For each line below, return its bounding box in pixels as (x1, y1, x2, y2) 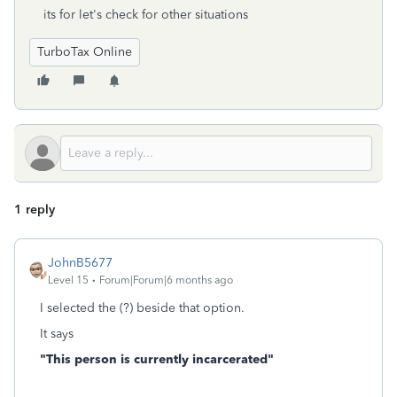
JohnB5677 (48, 255, 113, 270)
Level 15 (48, 274, 89, 286)
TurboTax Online (37, 44, 132, 59)
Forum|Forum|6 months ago (99, 274, 233, 286)
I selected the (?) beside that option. (40, 300, 245, 315)
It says (40, 326, 74, 341)
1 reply (14, 202, 55, 217)
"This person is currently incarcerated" (40, 352, 274, 367)
